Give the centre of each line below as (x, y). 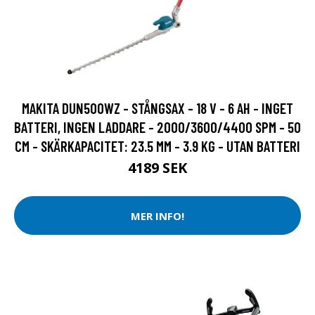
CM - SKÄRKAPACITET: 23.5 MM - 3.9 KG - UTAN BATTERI (157, 146)
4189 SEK (157, 168)
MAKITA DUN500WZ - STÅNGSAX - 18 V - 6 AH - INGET (157, 108)
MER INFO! (157, 216)
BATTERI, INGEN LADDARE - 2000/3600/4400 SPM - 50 (157, 127)
